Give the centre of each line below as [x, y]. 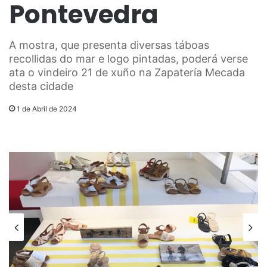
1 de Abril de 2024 [47, 109]
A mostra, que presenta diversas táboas [109, 45]
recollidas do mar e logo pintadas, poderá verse [128, 59]
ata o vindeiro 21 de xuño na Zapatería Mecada [127, 73]
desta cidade [41, 86]
